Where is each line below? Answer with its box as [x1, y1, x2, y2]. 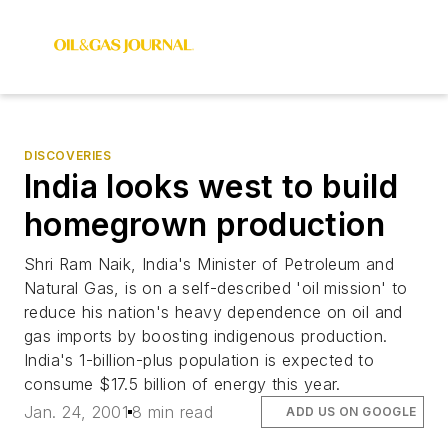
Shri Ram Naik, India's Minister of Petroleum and [24, 254, 395, 274]
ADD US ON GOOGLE [286, 404, 417, 420]
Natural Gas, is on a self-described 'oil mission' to [24, 278, 408, 298]
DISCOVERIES [24, 148, 112, 163]
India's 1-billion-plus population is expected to [24, 350, 375, 370]
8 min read [132, 402, 214, 423]
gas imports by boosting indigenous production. [24, 326, 388, 346]
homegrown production [24, 205, 385, 244]
